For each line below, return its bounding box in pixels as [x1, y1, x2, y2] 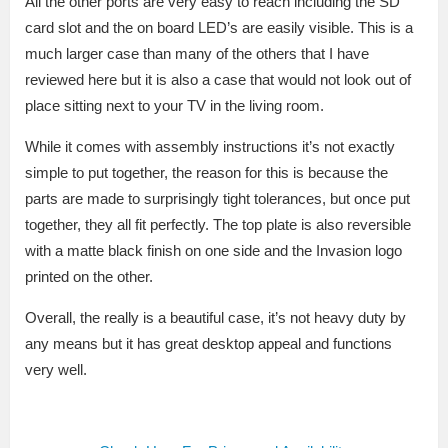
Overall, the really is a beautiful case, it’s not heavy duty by [25, 309, 406, 327]
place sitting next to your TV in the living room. [25, 97, 324, 115]
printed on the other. [25, 268, 153, 286]
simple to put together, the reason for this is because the [25, 164, 388, 182]
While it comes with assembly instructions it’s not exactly [25, 138, 395, 156]
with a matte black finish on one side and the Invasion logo [25, 242, 402, 260]
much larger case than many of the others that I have [25, 45, 369, 63]
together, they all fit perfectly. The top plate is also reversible [25, 216, 411, 234]
